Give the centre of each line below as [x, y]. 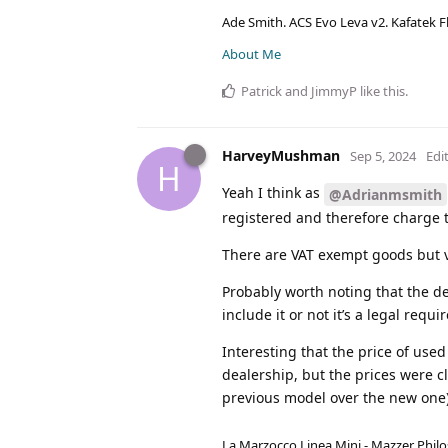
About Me [251, 53]
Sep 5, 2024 [383, 155]
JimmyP [334, 90]
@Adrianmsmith [385, 194]
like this [381, 90]
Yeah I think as [273, 192]
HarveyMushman [281, 155]
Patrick [261, 90]
